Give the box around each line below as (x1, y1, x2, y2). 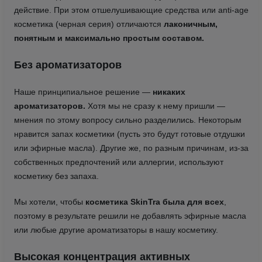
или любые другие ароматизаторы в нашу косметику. (13, 225, 218, 235)
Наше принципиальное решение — (13, 87, 153, 96)
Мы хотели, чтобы (13, 196, 85, 206)
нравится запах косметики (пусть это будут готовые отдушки (13, 129, 245, 139)
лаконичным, (163, 19, 218, 29)
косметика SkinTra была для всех (85, 196, 224, 206)
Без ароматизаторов (13, 58, 122, 71)
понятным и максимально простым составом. (13, 33, 204, 43)
